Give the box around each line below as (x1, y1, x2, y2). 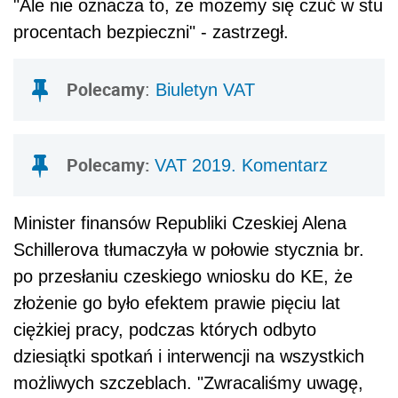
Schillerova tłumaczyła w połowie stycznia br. (13, 239, 364, 259)
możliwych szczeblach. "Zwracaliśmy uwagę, (13, 372, 363, 393)
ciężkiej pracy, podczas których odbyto (13, 319, 316, 339)
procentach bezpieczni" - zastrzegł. (13, 21, 289, 42)
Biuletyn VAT (155, 79, 255, 99)
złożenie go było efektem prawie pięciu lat (13, 292, 340, 313)
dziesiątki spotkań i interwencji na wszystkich (13, 346, 364, 366)
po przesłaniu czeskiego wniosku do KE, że (13, 266, 353, 286)
